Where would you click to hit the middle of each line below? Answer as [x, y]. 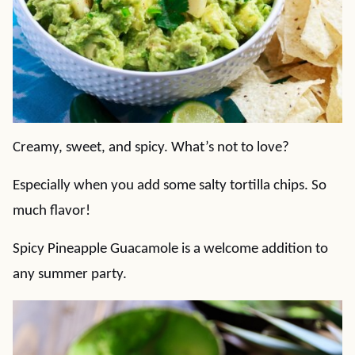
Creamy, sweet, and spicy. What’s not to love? [151, 148]
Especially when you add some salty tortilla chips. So [170, 186]
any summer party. [70, 275]
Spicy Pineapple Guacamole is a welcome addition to [170, 249]
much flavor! [52, 211]
